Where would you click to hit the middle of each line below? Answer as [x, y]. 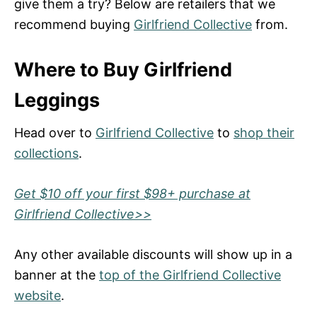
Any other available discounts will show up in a [153, 254]
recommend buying [74, 24]
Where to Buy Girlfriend [123, 69]
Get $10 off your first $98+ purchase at [132, 193]
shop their [264, 132]
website [38, 295]
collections [46, 153]
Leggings [57, 100]
